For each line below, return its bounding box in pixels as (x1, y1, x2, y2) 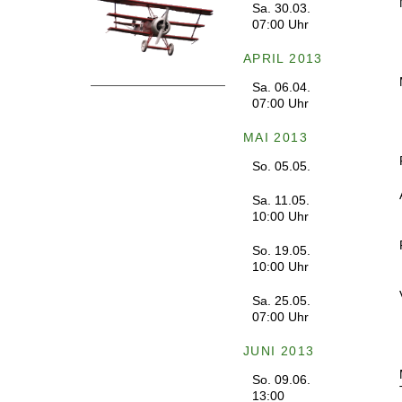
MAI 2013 (242, 130, 308, 144)
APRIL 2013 (242, 51, 323, 66)
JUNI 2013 (242, 344, 315, 358)
